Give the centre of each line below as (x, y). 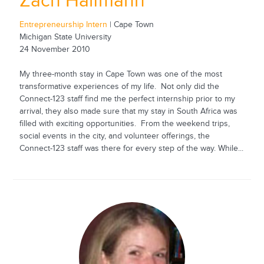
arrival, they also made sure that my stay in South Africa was (128, 112)
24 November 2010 (55, 50)
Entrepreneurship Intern (63, 25)
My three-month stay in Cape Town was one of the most (121, 75)
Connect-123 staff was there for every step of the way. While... (131, 149)
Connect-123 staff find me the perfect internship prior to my (127, 99)
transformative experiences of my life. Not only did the (119, 87)
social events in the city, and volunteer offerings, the (114, 136)
